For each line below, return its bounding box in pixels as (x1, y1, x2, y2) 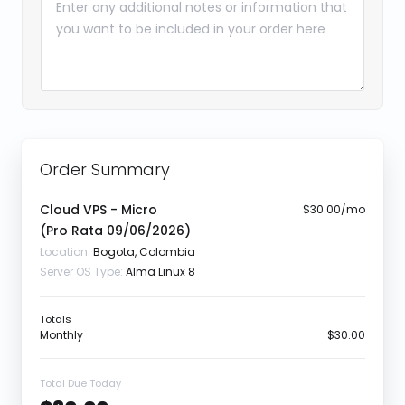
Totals (40, 312, 71, 326)
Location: (40, 244, 93, 259)
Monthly (40, 327, 83, 343)
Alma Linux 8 (126, 264, 195, 279)
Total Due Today (40, 376, 121, 391)
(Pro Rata (40, 221, 107, 240)
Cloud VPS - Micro (40, 201, 157, 219)
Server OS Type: (40, 264, 126, 279)
